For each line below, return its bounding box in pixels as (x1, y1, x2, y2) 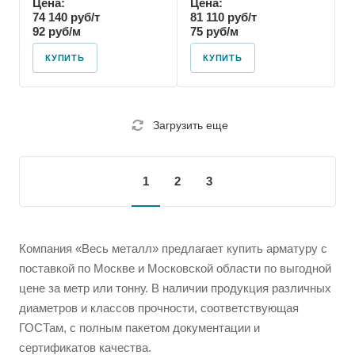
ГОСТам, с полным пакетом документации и (19, 321, 260, 334)
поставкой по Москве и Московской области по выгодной (19, 261, 331, 275)
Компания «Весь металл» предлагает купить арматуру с (19, 242, 327, 255)
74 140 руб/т (32, 10, 100, 24)
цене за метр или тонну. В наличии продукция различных (19, 281, 331, 295)
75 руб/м (190, 25, 239, 38)
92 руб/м (32, 25, 81, 38)
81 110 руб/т (190, 10, 257, 24)
